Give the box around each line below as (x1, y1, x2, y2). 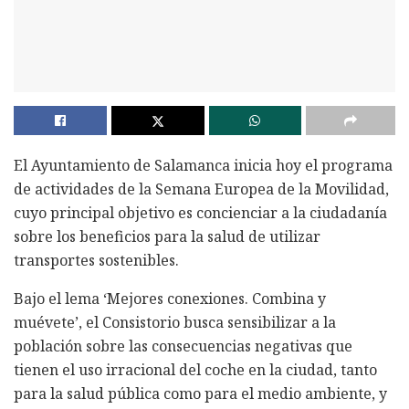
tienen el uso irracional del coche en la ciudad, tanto (14, 359, 377, 380)
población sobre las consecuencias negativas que (14, 335, 352, 356)
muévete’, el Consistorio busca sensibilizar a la (14, 311, 336, 332)
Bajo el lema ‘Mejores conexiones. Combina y (14, 288, 326, 309)
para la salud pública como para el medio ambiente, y (14, 383, 387, 404)
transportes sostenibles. (14, 249, 179, 270)
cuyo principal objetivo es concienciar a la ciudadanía (14, 202, 387, 223)
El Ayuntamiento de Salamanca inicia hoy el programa (14, 154, 393, 175)
